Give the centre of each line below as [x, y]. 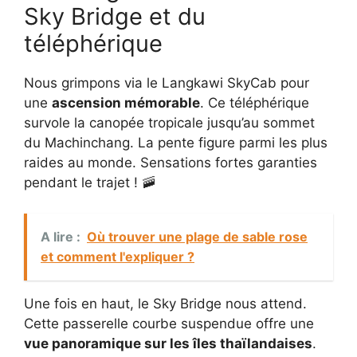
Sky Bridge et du [115, 16]
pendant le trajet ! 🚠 [90, 182]
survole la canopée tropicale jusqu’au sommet [169, 123]
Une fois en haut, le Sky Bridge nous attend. [165, 303]
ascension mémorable [126, 103]
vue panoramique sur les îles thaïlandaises [168, 343]
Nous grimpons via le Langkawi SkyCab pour [167, 83]
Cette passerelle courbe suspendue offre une [169, 323]
